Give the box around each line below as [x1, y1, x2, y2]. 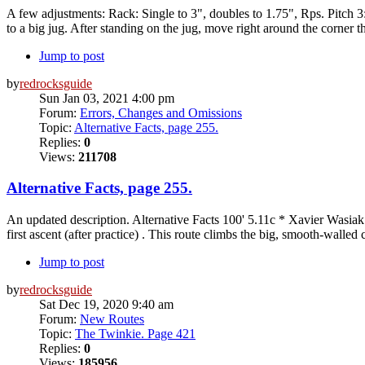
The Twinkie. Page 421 [75, 327, 196, 341]
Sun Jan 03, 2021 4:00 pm [39, 90, 174, 105]
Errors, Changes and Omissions [80, 105, 242, 120]
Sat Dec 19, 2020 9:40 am [39, 297, 174, 312]
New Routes [80, 312, 144, 327]
